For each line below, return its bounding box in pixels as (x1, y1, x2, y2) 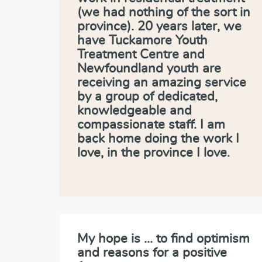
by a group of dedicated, (77, 89, 218, 103)
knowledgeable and (77, 104, 192, 117)
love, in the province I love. (77, 146, 230, 159)
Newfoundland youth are (77, 61, 221, 75)
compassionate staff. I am (77, 118, 225, 131)
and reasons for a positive (77, 246, 227, 259)
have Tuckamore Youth (77, 33, 208, 47)
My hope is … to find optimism (77, 232, 250, 245)
